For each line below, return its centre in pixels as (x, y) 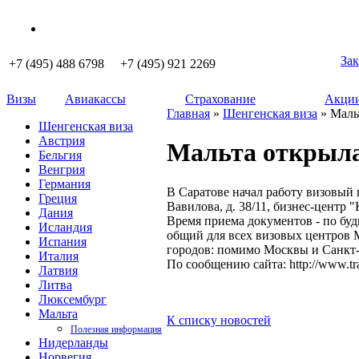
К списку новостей (219, 320)
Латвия (58, 270)
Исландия (65, 227)
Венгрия (62, 169)
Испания (63, 242)
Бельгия (60, 155)
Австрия (62, 141)
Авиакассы (95, 99)
